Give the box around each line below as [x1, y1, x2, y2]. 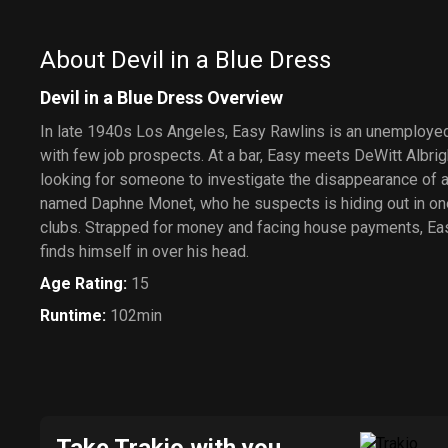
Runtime [40, 306, 102, 325]
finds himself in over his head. [40, 242, 249, 261]
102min [110, 306, 162, 325]
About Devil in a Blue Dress [40, 46, 331, 74]
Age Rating [40, 274, 123, 293]
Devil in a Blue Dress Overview [40, 87, 283, 108]
